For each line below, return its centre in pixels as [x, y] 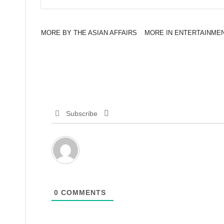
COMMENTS [82, 192]
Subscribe [81, 113]
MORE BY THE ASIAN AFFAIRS [89, 33]
